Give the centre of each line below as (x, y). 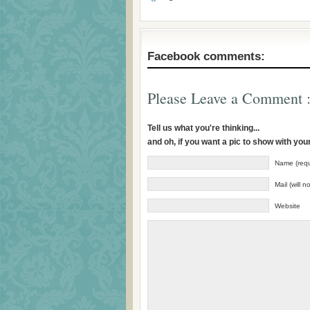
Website (288, 206)
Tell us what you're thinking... (203, 128)
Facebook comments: (206, 56)
